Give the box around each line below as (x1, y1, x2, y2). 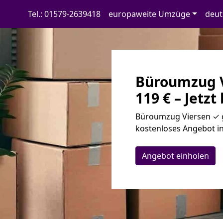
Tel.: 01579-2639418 (27, 8, 101, 19)
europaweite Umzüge (108, 8, 190, 19)
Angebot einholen (142, 150, 209, 161)
